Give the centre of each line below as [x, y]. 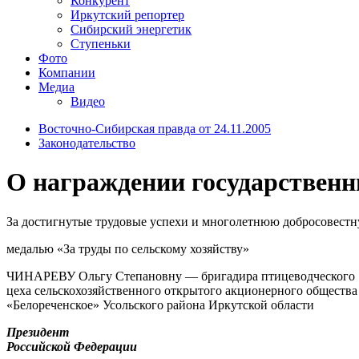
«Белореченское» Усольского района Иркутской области [160, 305]
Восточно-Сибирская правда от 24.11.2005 [155, 128]
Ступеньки [101, 43]
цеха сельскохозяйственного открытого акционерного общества [182, 290]
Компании [67, 72]
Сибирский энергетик [131, 29]
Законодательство [87, 143]
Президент [38, 332]
